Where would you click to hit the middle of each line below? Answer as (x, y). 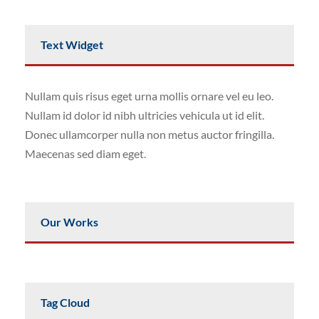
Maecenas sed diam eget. (85, 153)
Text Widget (72, 44)
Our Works (69, 221)
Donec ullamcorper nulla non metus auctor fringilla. (150, 134)
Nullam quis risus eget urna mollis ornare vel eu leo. (149, 95)
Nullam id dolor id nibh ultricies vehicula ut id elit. (145, 115)
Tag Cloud (65, 302)
